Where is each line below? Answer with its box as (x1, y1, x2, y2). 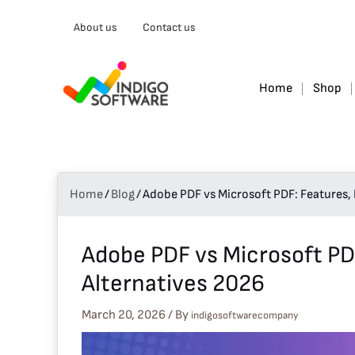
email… (81, 51, 120, 66)
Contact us (143, 21, 196, 34)
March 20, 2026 (82, 307, 168, 323)
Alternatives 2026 (82, 269, 265, 298)
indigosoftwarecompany (191, 309, 298, 322)
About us (74, 21, 117, 34)
